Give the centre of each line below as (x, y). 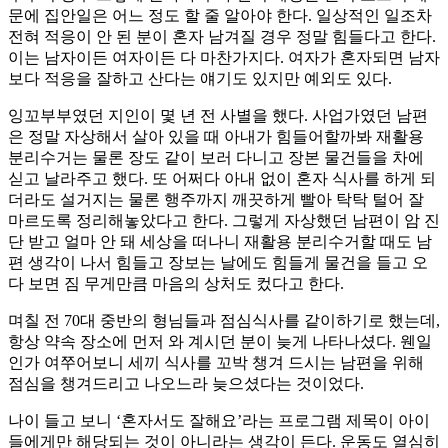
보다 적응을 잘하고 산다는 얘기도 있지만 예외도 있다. (200, 79)
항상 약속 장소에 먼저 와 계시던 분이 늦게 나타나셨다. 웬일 (220, 342)
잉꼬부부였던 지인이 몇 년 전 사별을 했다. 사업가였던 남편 (218, 116)
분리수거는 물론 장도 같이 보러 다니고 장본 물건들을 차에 (216, 158)
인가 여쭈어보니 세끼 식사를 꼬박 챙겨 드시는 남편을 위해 (216, 363)
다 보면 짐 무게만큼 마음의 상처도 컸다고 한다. (176, 284)
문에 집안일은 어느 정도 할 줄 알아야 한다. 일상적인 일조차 (220, 16)
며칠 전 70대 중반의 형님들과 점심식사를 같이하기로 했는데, (224, 321)
